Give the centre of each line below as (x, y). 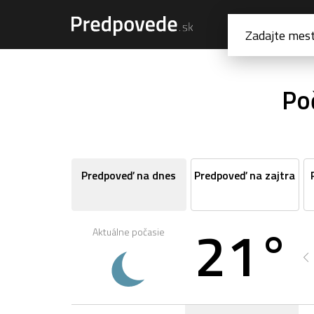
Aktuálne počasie (128, 232)
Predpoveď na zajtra (245, 175)
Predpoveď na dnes (129, 175)
